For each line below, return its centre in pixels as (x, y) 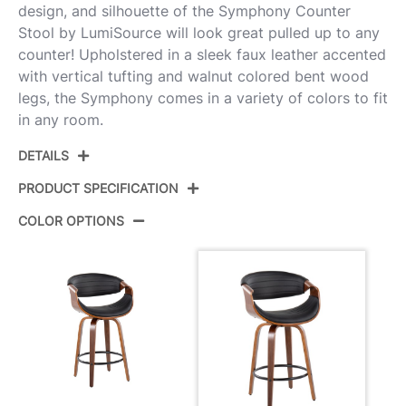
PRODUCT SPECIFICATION (98, 188)
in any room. (61, 119)
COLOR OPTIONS (71, 220)
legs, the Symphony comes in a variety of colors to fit (203, 97)
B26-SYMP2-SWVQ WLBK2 (248, 235)
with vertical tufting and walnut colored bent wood (193, 76)
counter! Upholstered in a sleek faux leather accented (202, 54)
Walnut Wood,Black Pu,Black (252, 279)
